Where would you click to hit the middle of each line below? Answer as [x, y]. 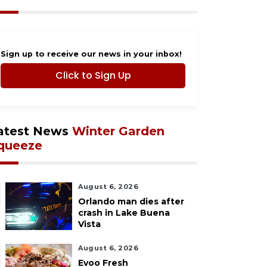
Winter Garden [118, 131]
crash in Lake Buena [124, 213]
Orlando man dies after [131, 201]
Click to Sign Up [93, 75]
